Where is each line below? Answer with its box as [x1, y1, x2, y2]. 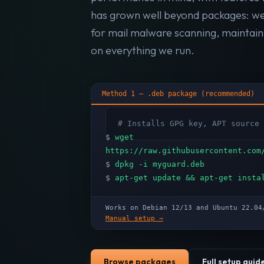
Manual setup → [105, 214, 163, 222]
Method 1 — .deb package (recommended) [102, 90, 255, 98]
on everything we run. [91, 44, 194, 57]
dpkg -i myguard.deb [115, 160, 204, 169]
